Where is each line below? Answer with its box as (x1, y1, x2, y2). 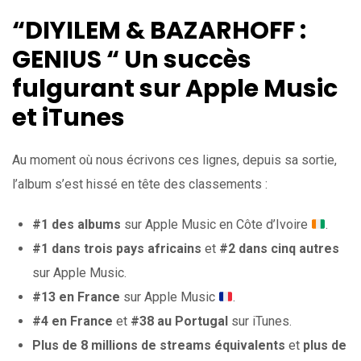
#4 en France (32, 313, 113, 330)
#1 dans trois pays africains (32, 241, 201, 257)
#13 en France (32, 289, 120, 305)
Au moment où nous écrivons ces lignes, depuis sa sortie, (12, 152, 337, 168)
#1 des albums (32, 217, 121, 233)
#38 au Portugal (131, 313, 228, 330)
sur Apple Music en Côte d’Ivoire (121, 217, 311, 233)
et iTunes (12, 101, 125, 135)
